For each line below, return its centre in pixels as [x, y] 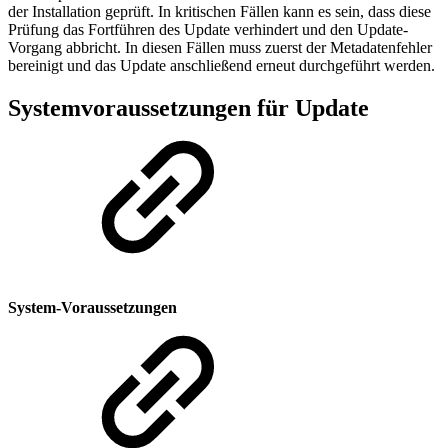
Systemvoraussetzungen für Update [188, 107]
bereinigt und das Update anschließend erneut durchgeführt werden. [221, 65]
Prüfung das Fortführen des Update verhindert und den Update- [208, 29]
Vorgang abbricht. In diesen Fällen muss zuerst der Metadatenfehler [220, 47]
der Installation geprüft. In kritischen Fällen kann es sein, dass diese [219, 11]
